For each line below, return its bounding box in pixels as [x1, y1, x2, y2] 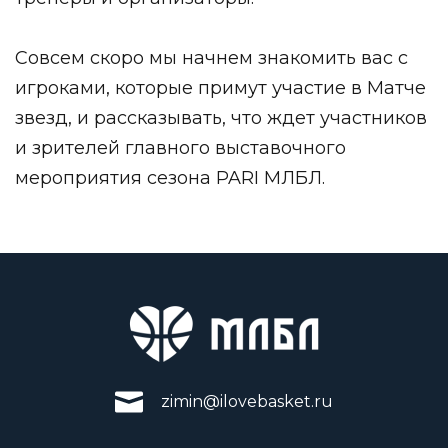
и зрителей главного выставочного [15, 136, 346, 159]
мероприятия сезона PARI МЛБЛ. [15, 166, 330, 189]
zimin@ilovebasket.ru [161, 391, 333, 411]
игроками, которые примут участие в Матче [15, 76, 426, 99]
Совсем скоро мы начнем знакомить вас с [15, 46, 408, 69]
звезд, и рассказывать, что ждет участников [15, 106, 427, 129]
